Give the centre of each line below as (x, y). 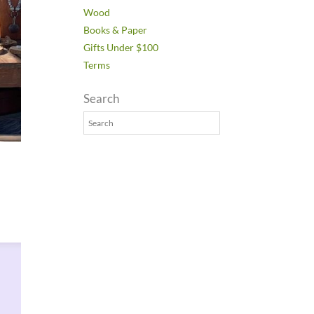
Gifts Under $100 (121, 47)
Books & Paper (116, 30)
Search (102, 98)
